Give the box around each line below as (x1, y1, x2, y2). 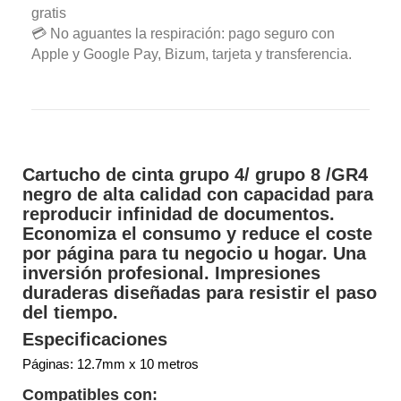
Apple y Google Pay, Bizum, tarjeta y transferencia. (31, 46, 352, 62)
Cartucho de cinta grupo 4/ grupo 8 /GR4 (22, 164, 368, 184)
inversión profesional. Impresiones (22, 262, 320, 283)
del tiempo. (22, 302, 118, 322)
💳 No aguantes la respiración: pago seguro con (31, 25, 335, 41)
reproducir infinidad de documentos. (22, 203, 335, 224)
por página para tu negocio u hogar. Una (22, 243, 366, 263)
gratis (31, 4, 66, 21)
